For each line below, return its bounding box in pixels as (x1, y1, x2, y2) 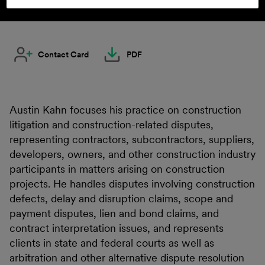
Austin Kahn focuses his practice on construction (9, 103, 241, 117)
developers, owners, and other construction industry (9, 147, 256, 161)
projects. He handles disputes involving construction (9, 177, 255, 190)
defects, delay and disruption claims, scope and (9, 192, 233, 205)
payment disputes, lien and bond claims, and (9, 206, 219, 220)
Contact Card (38, 49, 89, 60)
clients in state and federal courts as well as (9, 236, 214, 250)
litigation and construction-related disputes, (9, 118, 214, 131)
